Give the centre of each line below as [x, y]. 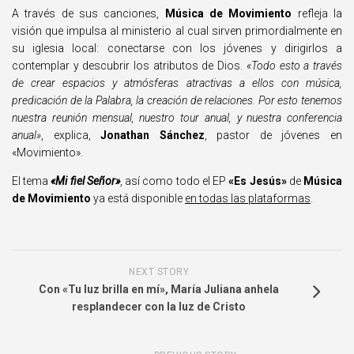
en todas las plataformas [248, 198]
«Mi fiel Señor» [85, 181]
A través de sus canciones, [88, 13]
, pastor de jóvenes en [273, 135]
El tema [32, 181]
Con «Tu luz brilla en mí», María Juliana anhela [159, 289]
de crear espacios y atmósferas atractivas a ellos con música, [177, 83]
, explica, [71, 135]
